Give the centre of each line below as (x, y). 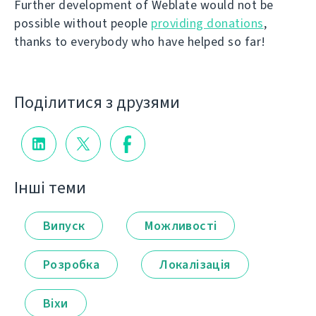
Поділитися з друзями (97, 102)
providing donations (207, 23)
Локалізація (195, 264)
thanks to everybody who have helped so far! (140, 42)
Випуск (64, 225)
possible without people (83, 23)
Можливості (181, 225)
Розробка (72, 264)
